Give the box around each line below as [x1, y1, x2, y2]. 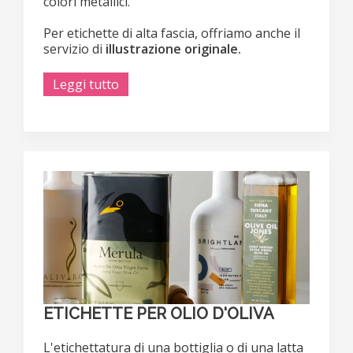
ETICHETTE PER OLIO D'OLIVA [43, 303, 274, 323]
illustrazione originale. [106, 39, 241, 58]
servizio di [43, 39, 106, 58]
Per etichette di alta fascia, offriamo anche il [43, 24, 300, 42]
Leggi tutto [53, 75, 119, 93]
